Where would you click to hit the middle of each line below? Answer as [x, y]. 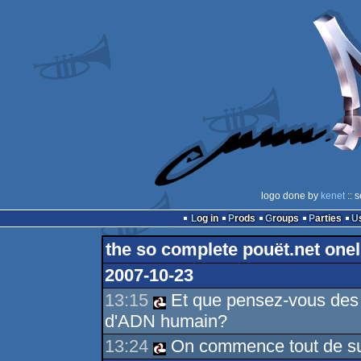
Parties [328, 218]
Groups [285, 218]
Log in [207, 218]
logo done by [290, 196]
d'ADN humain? [166, 321]
